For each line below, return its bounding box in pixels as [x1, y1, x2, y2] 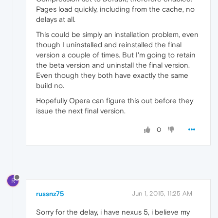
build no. [36, 81, 64, 90]
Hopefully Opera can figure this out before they [36, 96, 193, 105]
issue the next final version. [36, 107, 126, 115]
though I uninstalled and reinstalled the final [36, 40, 182, 49]
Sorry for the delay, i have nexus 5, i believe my [36, 207, 190, 216]
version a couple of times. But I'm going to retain [36, 51, 196, 59]
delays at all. [36, 15, 75, 24]
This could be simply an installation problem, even [36, 30, 199, 39]
